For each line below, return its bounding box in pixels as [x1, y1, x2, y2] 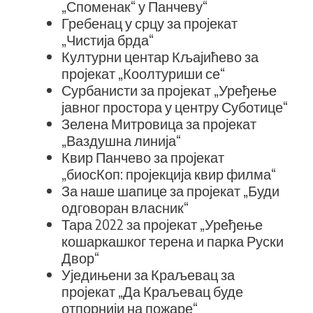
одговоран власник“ [61, 198, 189, 216]
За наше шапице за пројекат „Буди [61, 182, 279, 199]
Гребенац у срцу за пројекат [61, 14, 238, 31]
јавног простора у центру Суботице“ [61, 98, 288, 115]
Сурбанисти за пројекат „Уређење [61, 81, 277, 99]
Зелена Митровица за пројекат [61, 115, 256, 132]
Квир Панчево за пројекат [61, 148, 224, 166]
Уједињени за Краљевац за [61, 265, 235, 283]
